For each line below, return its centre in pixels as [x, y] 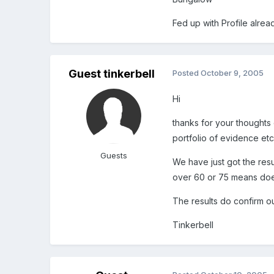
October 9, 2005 [232, 73]
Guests [114, 156]
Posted [187, 73]
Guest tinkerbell [111, 74]
